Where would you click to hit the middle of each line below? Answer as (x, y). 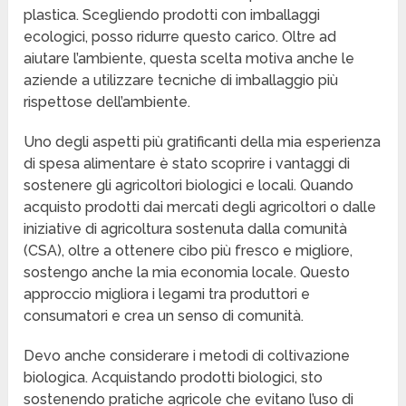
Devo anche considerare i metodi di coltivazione (187, 356)
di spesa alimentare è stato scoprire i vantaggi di (187, 164)
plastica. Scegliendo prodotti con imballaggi (172, 15)
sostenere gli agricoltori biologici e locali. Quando (189, 186)
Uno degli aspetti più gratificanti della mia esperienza (203, 142)
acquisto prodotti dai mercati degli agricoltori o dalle (200, 208)
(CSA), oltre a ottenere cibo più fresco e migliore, (188, 251)
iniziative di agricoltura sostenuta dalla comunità (186, 229)
